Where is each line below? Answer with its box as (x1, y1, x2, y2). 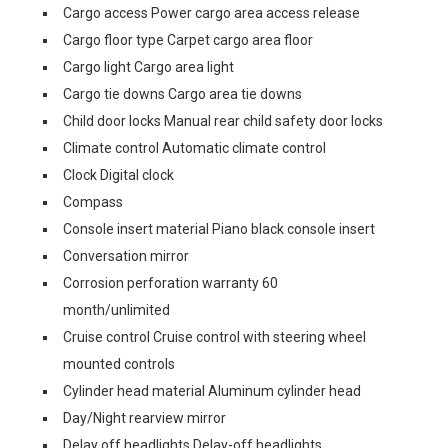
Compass (63, 194, 123, 210)
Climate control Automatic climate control (63, 140, 326, 156)
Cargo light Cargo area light (63, 59, 234, 75)
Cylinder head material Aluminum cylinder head (63, 383, 361, 399)
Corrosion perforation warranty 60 (63, 275, 278, 291)
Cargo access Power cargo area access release (63, 5, 360, 21)
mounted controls (63, 356, 175, 372)
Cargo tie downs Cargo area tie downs (63, 86, 302, 102)
